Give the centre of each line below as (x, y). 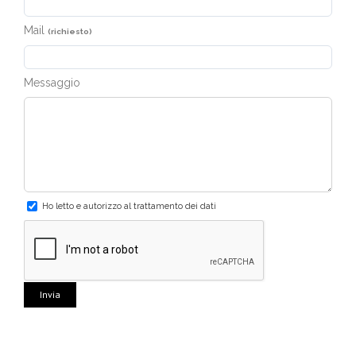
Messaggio (52, 82)
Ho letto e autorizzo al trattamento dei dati (129, 206)
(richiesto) (70, 31)
